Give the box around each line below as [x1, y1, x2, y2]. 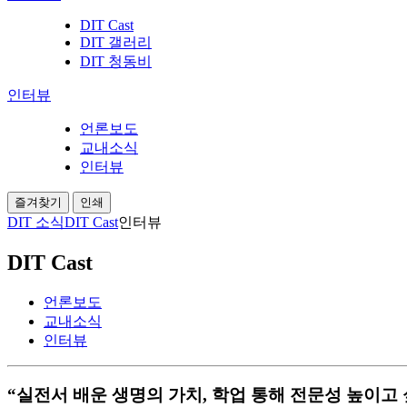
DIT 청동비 [80, 53, 152, 69]
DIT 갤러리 [80, 34, 152, 50]
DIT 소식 [7, 213, 65, 230]
